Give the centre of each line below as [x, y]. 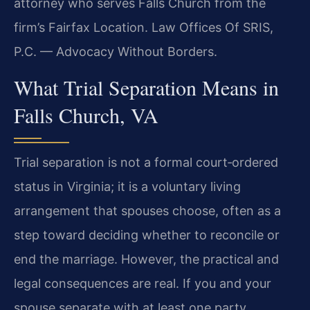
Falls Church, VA [86, 115]
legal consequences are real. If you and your [143, 284]
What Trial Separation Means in [146, 88]
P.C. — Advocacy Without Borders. [116, 51]
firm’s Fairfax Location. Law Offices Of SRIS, [144, 27]
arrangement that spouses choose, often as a [147, 211]
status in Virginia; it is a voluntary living [127, 187]
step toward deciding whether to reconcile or [147, 235]
